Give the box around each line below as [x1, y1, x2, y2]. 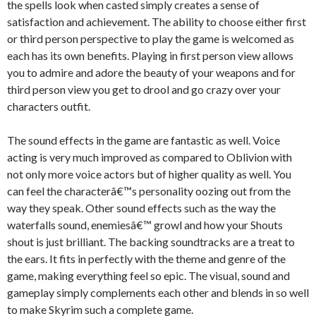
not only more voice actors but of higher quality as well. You [7, 167, 291, 181]
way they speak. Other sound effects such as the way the [7, 201, 276, 214]
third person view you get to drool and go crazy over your [7, 83, 281, 96]
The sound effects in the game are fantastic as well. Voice [7, 133, 280, 147]
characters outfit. [7, 99, 90, 113]
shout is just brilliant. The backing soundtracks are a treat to [7, 235, 295, 248]
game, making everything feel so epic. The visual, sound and [7, 269, 290, 282]
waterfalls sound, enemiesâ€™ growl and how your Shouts [7, 218, 283, 231]
